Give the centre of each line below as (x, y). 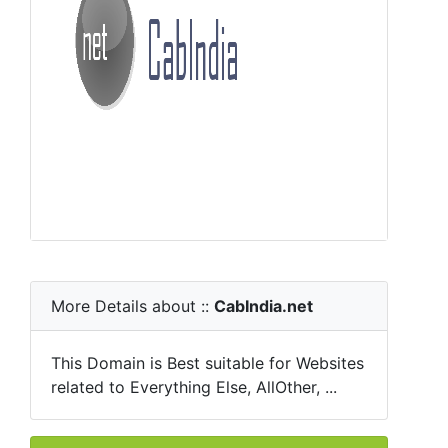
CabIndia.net (263, 306)
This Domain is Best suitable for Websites (207, 363)
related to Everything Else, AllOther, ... (194, 387)
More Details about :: (132, 306)
